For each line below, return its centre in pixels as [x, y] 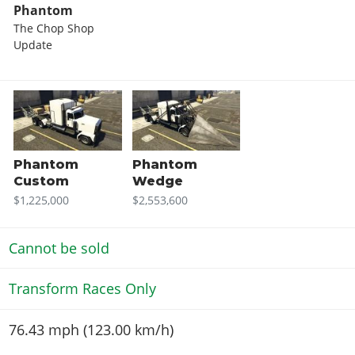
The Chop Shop [54, 28]
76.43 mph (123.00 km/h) [91, 329]
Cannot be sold [59, 248]
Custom [42, 181]
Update [33, 45]
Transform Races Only [82, 289]
